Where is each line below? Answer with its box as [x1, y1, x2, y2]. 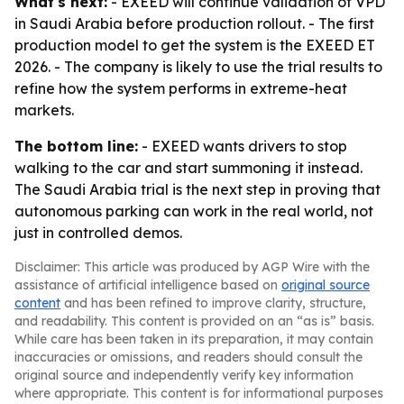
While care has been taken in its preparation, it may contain [14, 331, 373, 347]
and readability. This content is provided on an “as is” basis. [14, 313, 374, 329]
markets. [14, 101, 74, 119]
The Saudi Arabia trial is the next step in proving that [14, 180, 381, 198]
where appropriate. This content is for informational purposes [14, 385, 383, 401]
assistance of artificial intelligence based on [14, 277, 281, 293]
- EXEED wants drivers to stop [138, 137, 347, 155]
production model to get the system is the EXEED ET [14, 36, 375, 54]
